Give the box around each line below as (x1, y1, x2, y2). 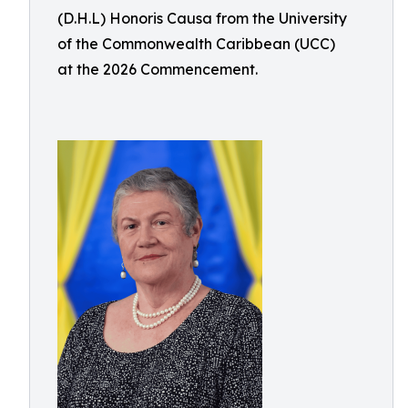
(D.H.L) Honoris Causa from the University (57, 9, 347, 27)
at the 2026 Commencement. (57, 60, 258, 78)
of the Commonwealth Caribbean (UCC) (57, 35, 335, 53)
